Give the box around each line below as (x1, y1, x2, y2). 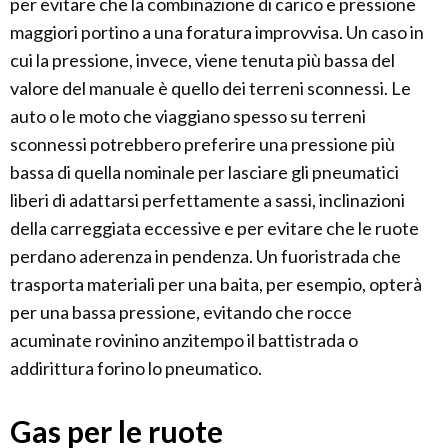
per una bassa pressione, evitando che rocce (10, 300, 352, 323)
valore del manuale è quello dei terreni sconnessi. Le (10, 76, 411, 99)
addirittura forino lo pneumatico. (10, 356, 262, 379)
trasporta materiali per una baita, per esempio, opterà (10, 272, 422, 295)
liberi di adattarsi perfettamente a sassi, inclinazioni (10, 188, 405, 211)
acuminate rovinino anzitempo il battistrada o (10, 328, 358, 351)
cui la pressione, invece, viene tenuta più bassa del (10, 48, 395, 71)
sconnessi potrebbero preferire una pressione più (10, 132, 395, 155)
